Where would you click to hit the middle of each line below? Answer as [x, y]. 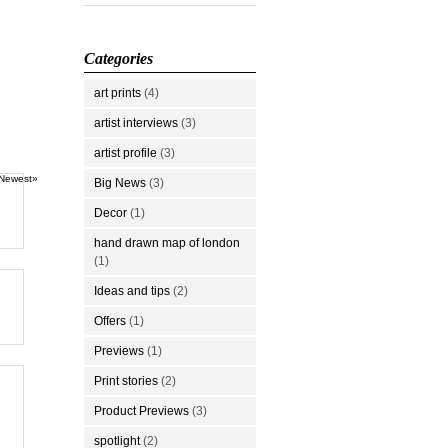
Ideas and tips [132, 290]
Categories [118, 58]
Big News [120, 182]
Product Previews [141, 410]
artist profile [125, 152]
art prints [117, 92]
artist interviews [136, 122]
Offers [110, 320]
